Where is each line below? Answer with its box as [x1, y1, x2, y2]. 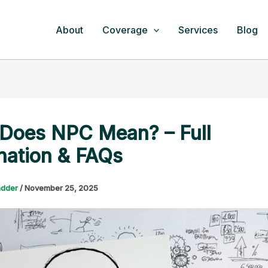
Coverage [102, 23, 148, 36]
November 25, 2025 [25, 183, 98, 193]
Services [178, 23, 218, 36]
